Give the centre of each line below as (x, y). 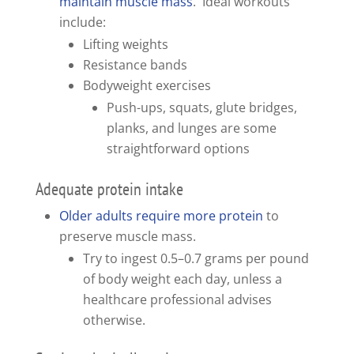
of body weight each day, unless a (182, 279)
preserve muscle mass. (127, 237)
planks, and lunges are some (191, 128)
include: (82, 23)
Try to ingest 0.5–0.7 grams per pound (196, 259)
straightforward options (178, 149)
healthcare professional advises (177, 300)
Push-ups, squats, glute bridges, (201, 108)
